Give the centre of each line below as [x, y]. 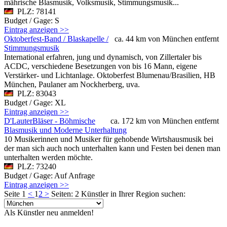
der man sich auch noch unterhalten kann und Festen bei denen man [112, 148]
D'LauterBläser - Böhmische [50, 121]
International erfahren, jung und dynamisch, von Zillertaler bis [103, 57]
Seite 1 [16, 194]
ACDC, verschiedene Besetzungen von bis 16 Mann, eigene [101, 66]
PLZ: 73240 [35, 166]
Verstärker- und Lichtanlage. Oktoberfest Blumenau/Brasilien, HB [110, 75]
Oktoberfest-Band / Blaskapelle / [56, 39]
